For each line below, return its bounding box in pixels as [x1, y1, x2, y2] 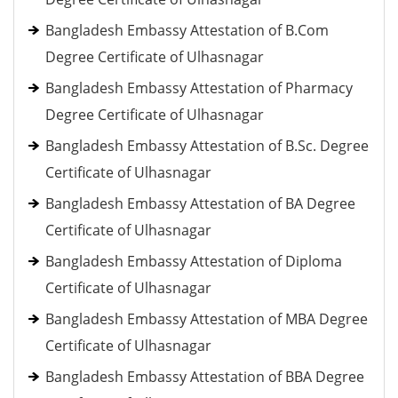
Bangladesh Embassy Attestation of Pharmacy [45, 78, 353, 98]
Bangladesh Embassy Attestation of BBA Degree [45, 367, 364, 386]
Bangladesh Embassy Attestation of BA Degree [45, 194, 355, 213]
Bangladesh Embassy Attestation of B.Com [45, 20, 329, 40]
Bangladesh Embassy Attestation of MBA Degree [45, 309, 368, 329]
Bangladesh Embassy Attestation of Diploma [45, 251, 342, 271]
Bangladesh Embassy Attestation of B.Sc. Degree [45, 136, 369, 155]
